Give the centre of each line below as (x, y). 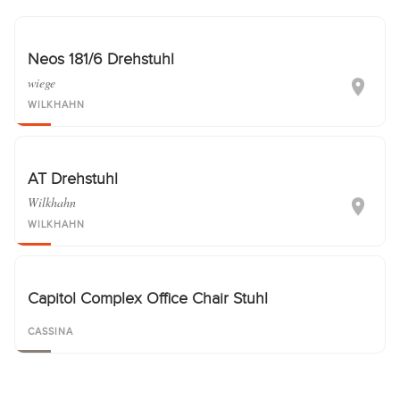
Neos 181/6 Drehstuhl (101, 59)
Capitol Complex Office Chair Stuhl (148, 299)
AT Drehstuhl (73, 179)
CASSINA (50, 332)
